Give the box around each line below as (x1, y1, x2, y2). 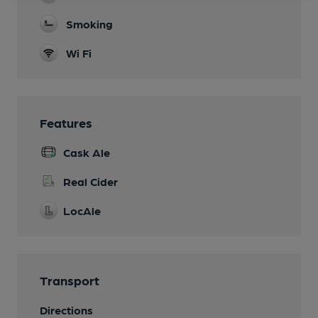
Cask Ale (63, 145, 110, 159)
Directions (40, 302, 93, 317)
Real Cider (63, 174, 118, 188)
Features (40, 114, 92, 130)
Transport (40, 272, 99, 287)
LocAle (63, 203, 101, 217)
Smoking (66, 16, 113, 31)
